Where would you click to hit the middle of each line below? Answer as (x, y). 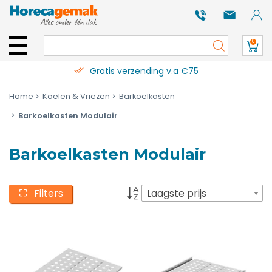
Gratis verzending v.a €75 (144, 71)
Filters (49, 193)
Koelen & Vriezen (76, 96)
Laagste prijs (177, 193)
